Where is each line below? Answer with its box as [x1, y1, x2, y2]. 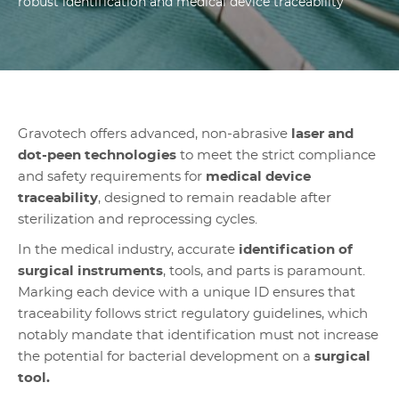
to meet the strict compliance [176, 149, 376, 162]
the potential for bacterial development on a [18, 350, 314, 363]
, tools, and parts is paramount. [163, 265, 365, 278]
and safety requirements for [18, 170, 206, 183]
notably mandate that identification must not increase [18, 329, 379, 342]
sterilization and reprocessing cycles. [18, 213, 257, 226]
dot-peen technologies [18, 149, 176, 162]
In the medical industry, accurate [18, 243, 239, 256]
